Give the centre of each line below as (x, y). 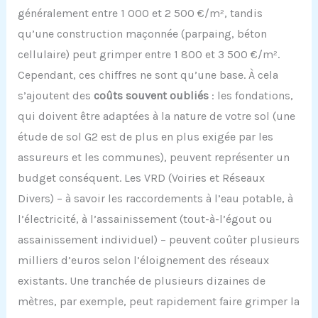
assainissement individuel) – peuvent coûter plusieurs (158, 240)
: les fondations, (251, 96)
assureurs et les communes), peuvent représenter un (153, 158)
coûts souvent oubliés (151, 96)
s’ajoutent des (55, 96)
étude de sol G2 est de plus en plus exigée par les (145, 137)
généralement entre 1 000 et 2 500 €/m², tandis (140, 13)
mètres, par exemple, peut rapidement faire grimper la (158, 302)
